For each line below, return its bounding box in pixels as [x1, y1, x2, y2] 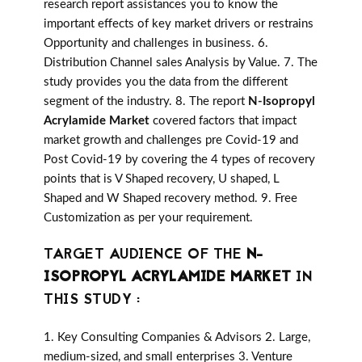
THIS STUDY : [44, 289, 140, 312]
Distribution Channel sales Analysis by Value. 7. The [44, 57, 318, 69]
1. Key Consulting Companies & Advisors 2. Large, [44, 331, 310, 344]
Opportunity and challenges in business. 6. [44, 37, 268, 50]
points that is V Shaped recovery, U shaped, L [44, 173, 280, 186]
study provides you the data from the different [44, 76, 288, 89]
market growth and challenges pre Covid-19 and [44, 134, 298, 147]
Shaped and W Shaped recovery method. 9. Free [44, 192, 297, 205]
